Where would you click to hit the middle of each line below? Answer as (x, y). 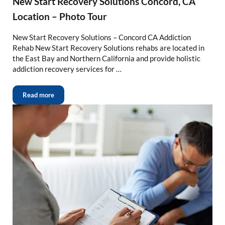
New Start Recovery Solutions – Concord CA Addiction (101, 37)
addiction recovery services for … (67, 69)
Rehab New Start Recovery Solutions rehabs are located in (108, 47)
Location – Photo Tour (60, 16)
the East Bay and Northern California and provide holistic (106, 58)
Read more (38, 95)
